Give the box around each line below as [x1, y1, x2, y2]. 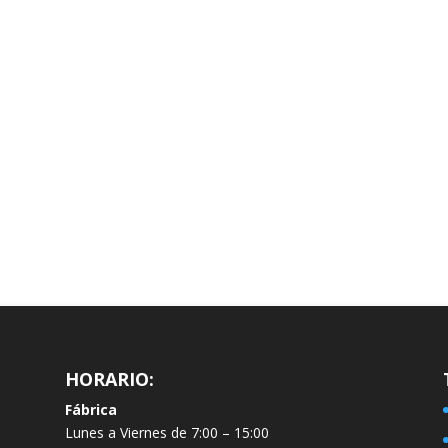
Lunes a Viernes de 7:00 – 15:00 [64, 423, 269, 443]
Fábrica [64, 400, 117, 420]
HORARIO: [64, 367, 159, 392]
